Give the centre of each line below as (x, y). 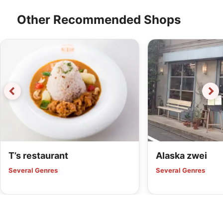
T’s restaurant (38, 156)
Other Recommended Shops (99, 20)
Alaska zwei (181, 156)
